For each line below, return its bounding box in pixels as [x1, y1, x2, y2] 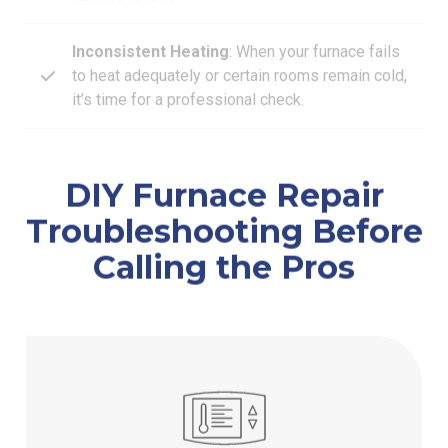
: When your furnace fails [229, 22, 400, 42]
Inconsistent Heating [72, 22, 229, 42]
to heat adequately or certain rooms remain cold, [72, 46, 407, 66]
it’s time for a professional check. [72, 70, 304, 90]
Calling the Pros [93, 243, 355, 283]
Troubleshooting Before [25, 207, 423, 247]
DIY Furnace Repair [64, 171, 384, 211]
